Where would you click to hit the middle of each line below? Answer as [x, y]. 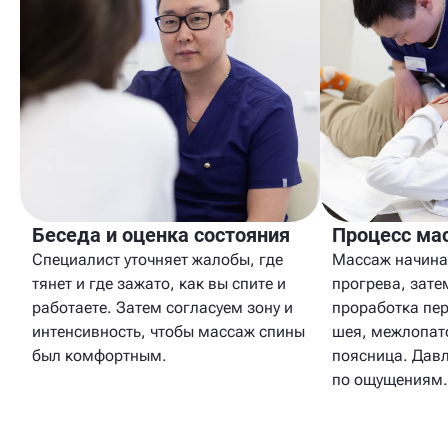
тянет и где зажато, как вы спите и [159, 283]
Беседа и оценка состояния [161, 235]
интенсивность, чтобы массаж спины [168, 331]
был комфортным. [99, 355]
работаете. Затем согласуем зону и [162, 307]
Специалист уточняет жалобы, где [157, 259]
